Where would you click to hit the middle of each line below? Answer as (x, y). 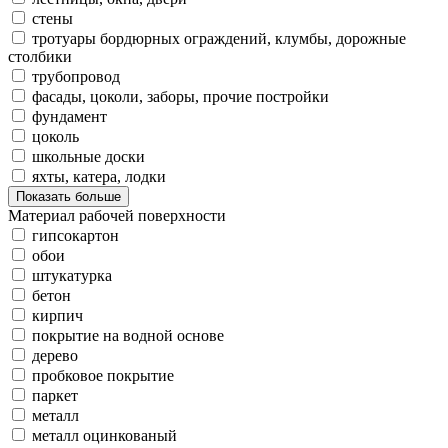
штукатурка (72, 276)
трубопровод (76, 77)
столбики (40, 57)
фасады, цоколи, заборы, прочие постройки (180, 97)
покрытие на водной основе (128, 336)
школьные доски (88, 157)
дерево (55, 356)
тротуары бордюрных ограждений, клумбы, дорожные (219, 39)
